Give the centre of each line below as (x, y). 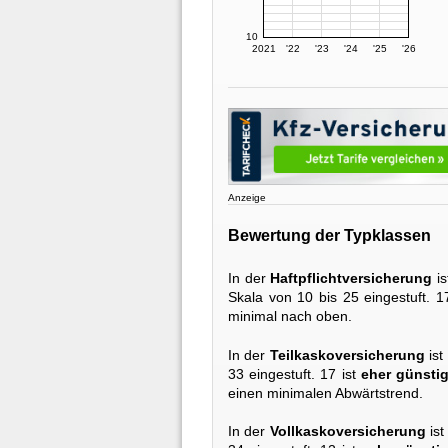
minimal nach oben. (290, 316)
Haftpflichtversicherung (351, 278)
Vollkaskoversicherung (347, 431)
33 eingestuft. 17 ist (294, 373)
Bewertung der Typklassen (329, 235)
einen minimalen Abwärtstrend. (325, 392)
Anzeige (247, 198)
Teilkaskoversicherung (347, 354)
